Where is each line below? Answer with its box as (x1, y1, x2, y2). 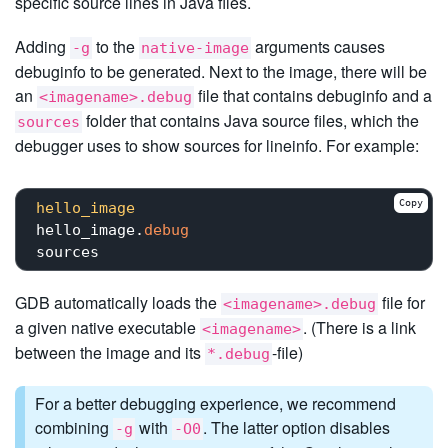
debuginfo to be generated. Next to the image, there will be (15, 60, 427, 83)
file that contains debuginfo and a (194, 84, 432, 107)
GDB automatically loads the (15, 291, 221, 314)
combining (35, 416, 113, 440)
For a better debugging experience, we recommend (35, 392, 396, 416)
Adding (15, 35, 70, 58)
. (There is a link (303, 316, 416, 339)
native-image (141, 39, 249, 57)
